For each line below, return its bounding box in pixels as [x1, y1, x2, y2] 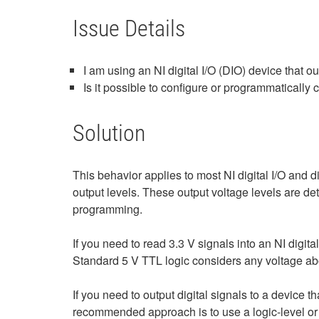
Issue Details [73, 15, 185, 42]
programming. [73, 201, 142, 217]
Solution [73, 120, 145, 147]
